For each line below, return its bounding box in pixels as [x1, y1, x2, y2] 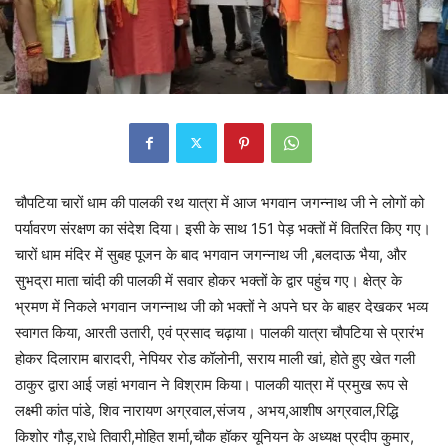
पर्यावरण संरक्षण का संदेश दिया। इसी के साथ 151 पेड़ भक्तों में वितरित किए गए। [15, 218, 431, 238]
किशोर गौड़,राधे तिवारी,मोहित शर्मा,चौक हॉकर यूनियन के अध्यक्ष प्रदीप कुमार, [15, 426, 414, 446]
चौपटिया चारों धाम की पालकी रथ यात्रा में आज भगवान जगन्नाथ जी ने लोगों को [15, 192, 424, 212]
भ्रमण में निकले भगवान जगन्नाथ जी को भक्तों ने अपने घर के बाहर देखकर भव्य [15, 296, 428, 316]
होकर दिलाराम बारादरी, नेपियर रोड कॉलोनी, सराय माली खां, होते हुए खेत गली [15, 348, 415, 368]
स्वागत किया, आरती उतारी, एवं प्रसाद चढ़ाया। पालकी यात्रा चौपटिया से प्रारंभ [15, 322, 424, 342]
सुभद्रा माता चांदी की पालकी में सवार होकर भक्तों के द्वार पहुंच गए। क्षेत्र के [15, 270, 402, 290]
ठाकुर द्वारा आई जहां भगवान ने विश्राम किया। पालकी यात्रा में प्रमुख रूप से [15, 374, 408, 394]
